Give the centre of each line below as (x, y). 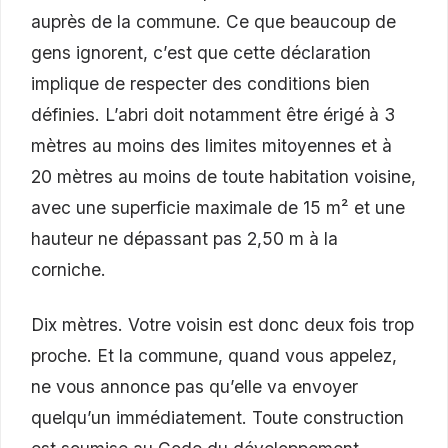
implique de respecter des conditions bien (200, 84)
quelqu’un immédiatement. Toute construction (217, 418)
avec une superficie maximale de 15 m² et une (218, 208)
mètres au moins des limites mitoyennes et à (211, 146)
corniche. (68, 270)
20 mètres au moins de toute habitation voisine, (223, 177)
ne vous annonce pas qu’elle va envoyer (194, 387)
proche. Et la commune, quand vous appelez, (214, 356)
